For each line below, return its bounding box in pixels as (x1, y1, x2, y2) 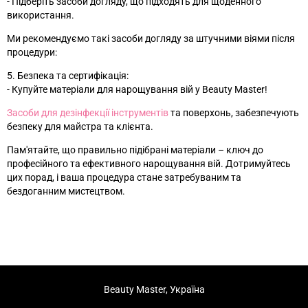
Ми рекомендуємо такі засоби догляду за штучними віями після (7, 33, 295, 45)
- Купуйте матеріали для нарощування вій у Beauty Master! (7, 84, 267, 96)
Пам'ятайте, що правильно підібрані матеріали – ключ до (7, 144, 263, 156)
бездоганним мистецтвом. (7, 186, 125, 197)
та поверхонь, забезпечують (168, 107, 299, 119)
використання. (7, 10, 74, 21)
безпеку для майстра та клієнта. (7, 121, 153, 133)
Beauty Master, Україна (103, 284, 205, 295)
